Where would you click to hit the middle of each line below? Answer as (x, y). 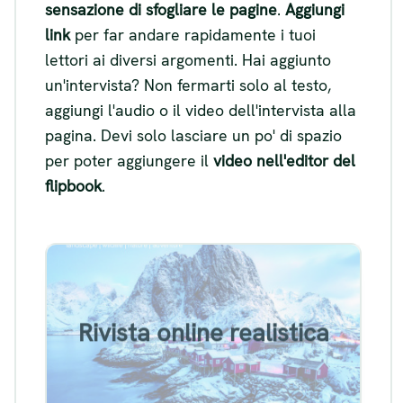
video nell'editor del (284, 160)
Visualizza (203, 367)
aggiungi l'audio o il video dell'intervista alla (201, 110)
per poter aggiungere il (129, 160)
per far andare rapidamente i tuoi (193, 34)
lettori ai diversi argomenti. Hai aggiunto (188, 59)
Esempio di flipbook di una (203, 292)
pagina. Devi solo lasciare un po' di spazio (193, 135)
